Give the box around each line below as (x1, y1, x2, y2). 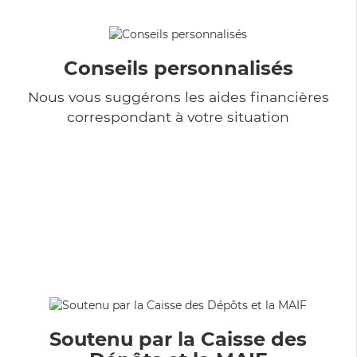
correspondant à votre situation (67, 108, 289, 125)
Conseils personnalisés (63, 56, 293, 80)
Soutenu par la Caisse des (49, 327, 307, 351)
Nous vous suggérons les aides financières (27, 88, 329, 105)
